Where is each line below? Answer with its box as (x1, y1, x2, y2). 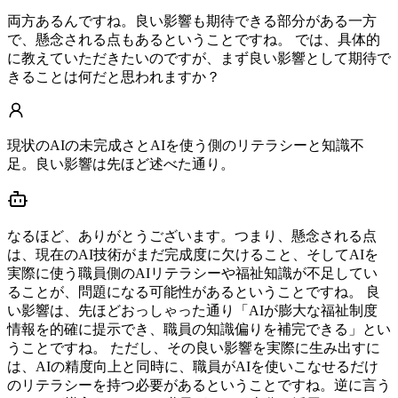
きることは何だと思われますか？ (7, 69, 220, 85)
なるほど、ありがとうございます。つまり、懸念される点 (7, 228, 377, 244)
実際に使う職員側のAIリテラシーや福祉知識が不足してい (7, 266, 378, 282)
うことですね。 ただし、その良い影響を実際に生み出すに (7, 340, 380, 356)
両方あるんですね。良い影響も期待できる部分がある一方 (7, 13, 377, 29)
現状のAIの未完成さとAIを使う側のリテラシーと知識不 (7, 138, 364, 154)
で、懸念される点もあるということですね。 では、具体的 (7, 32, 380, 48)
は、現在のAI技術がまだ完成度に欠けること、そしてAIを (7, 247, 378, 263)
